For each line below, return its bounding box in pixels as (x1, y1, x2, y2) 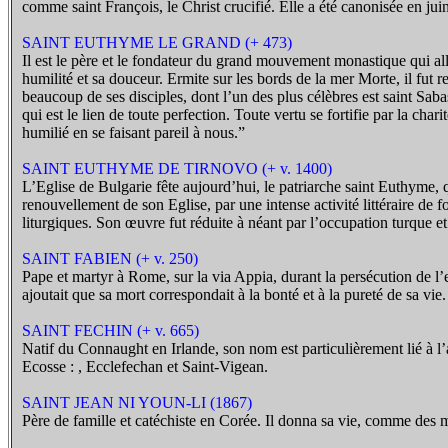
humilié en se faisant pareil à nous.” (22, 124, 245, 141)
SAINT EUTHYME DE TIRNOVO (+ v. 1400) (22, 160, 332, 177)
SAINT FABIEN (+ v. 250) (22, 250, 198, 267)
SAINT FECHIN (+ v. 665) (22, 322, 199, 339)
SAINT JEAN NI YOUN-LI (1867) (22, 394, 252, 411)
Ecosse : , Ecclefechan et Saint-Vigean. (22, 358, 268, 375)
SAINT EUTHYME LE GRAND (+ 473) (22, 34, 292, 51)
